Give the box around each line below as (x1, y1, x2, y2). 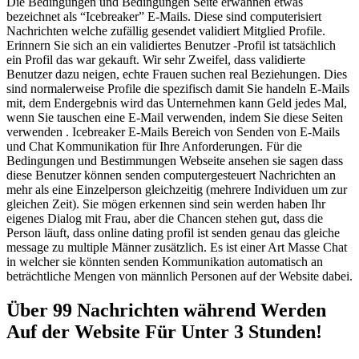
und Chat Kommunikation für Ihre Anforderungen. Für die (6, 139, 302, 154)
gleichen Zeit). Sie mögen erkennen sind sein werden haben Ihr (6, 197, 325, 212)
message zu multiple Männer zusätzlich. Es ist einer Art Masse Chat (6, 240, 347, 255)
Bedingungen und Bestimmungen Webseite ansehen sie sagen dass (6, 154, 343, 168)
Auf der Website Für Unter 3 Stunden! (6, 321, 322, 343)
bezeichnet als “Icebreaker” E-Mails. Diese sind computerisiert (6, 10, 321, 24)
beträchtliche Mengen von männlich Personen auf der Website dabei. (6, 269, 353, 284)
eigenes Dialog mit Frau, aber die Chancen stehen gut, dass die (6, 212, 323, 226)
